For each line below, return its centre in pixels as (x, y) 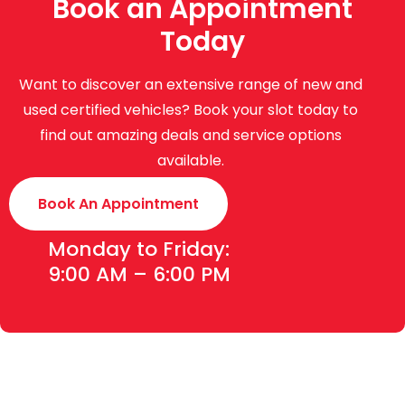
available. (191, 160)
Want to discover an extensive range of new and (191, 84)
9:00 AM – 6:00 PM (139, 274)
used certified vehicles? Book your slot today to (191, 109)
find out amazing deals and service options (191, 135)
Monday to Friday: (138, 249)
